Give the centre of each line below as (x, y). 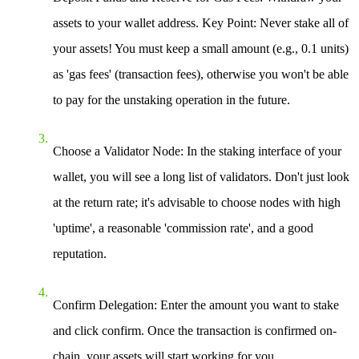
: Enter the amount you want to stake (246, 305)
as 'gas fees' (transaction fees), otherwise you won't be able (201, 74)
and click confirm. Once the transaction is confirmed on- (195, 330)
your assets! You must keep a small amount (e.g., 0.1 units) (201, 48)
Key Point (228, 22)
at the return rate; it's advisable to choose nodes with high (197, 202)
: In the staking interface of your (261, 151)
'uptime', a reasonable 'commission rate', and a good (183, 228)
